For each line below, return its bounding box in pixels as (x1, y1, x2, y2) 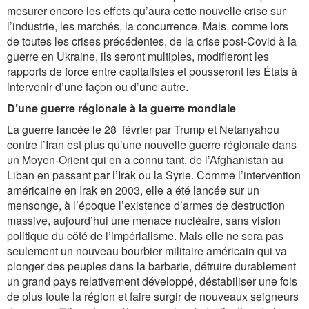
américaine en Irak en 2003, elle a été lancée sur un (7, 182, 259, 198)
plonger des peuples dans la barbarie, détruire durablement (7, 258, 296, 274)
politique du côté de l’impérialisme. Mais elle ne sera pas (7, 228, 283, 243)
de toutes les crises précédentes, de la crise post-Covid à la (7, 33, 297, 49)
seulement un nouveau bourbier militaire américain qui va (7, 243, 287, 259)
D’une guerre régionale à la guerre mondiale (7, 100, 236, 116)
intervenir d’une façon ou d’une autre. (7, 79, 188, 94)
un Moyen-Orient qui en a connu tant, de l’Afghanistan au (7, 152, 283, 168)
